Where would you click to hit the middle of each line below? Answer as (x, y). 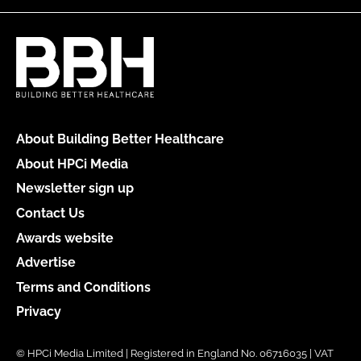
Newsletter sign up (75, 189)
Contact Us (50, 213)
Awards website (65, 238)
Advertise (46, 263)
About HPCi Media (72, 164)
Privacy (39, 312)
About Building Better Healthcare (120, 139)
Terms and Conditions (83, 287)
